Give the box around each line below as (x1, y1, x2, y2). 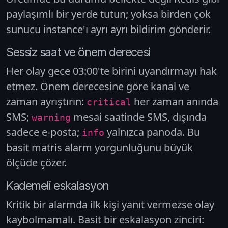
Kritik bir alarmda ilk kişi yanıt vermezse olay (6, 197, 214, 211)
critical (87, 97, 131, 107)
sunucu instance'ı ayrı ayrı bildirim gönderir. (6, 22, 211, 36)
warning (32, 112, 71, 123)
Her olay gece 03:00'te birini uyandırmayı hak (6, 64, 217, 78)
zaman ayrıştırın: (6, 94, 87, 108)
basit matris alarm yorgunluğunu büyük (6, 140, 193, 154)
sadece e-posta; (6, 125, 82, 139)
